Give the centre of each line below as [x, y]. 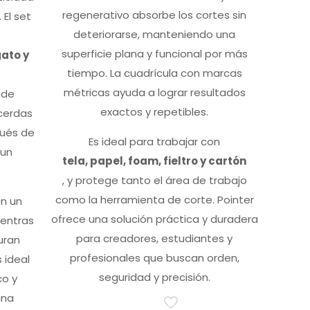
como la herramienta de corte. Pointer [154, 200]
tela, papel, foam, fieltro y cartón [155, 161]
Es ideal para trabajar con [155, 142]
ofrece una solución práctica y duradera [154, 219]
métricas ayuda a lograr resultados [154, 93]
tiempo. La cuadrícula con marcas [154, 73]
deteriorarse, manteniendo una [155, 35]
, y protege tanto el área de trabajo [154, 181]
